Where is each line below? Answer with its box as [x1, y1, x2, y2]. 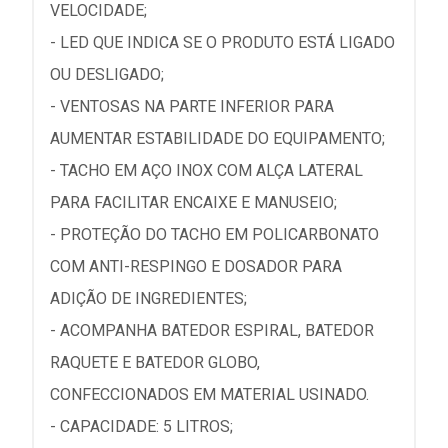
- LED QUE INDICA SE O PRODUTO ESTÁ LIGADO [50, 33, 395, 53]
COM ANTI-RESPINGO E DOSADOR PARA [50, 257, 342, 277]
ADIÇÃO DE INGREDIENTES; [50, 289, 247, 309]
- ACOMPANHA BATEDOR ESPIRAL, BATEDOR [50, 321, 374, 341]
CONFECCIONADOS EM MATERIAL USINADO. [50, 385, 369, 405]
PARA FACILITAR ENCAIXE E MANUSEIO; [50, 193, 337, 213]
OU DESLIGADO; [50, 65, 164, 85]
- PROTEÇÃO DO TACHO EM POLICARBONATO [50, 225, 379, 245]
